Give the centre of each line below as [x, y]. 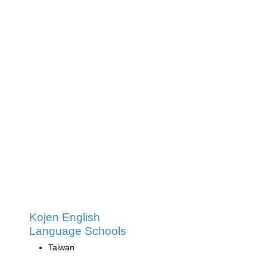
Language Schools [78, 231]
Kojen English [65, 217]
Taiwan [61, 247]
